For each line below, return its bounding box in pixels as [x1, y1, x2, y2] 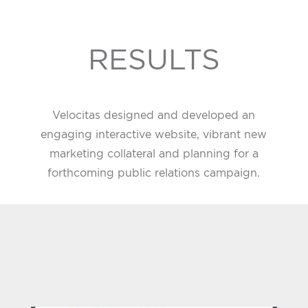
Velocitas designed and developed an [52, 109, 256, 122]
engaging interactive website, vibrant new [41, 128, 267, 141]
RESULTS [87, 43, 220, 75]
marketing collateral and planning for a [49, 147, 258, 160]
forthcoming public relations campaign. [47, 166, 261, 179]
